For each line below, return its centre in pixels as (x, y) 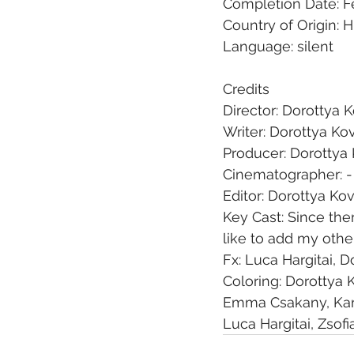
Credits (246, 89)
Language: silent (278, 47)
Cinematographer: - (288, 175)
